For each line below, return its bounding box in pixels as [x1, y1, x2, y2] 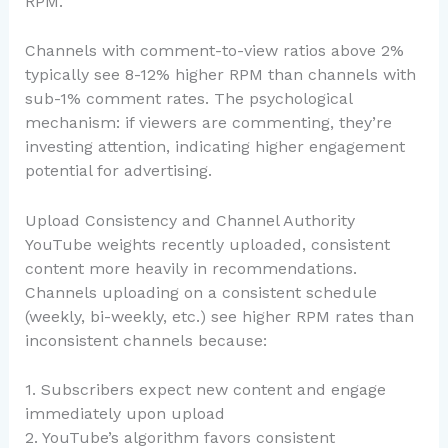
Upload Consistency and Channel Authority [24, 210, 355, 230]
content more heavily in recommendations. [24, 258, 357, 278]
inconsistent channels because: [24, 330, 267, 350]
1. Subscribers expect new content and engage [24, 380, 386, 400]
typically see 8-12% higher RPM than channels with [24, 65, 416, 85]
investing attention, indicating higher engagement [24, 137, 405, 157]
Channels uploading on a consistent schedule [24, 282, 377, 302]
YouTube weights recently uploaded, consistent [24, 234, 390, 254]
